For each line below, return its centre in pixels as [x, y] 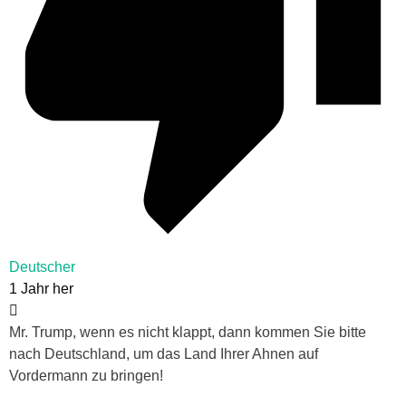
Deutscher [42, 267]
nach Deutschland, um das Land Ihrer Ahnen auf [164, 354]
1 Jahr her [41, 289]
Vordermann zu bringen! [86, 376]
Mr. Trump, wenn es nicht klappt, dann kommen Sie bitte [188, 333]
